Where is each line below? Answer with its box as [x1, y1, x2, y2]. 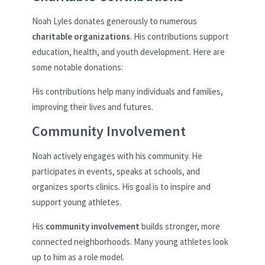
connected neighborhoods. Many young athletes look [32, 236, 228, 248]
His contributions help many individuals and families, [32, 86, 223, 98]
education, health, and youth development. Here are [32, 46, 225, 58]
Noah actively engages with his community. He [32, 150, 202, 162]
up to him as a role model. [32, 251, 124, 263]
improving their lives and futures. [32, 101, 153, 113]
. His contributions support [130, 31, 229, 43]
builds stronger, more [140, 221, 220, 232]
